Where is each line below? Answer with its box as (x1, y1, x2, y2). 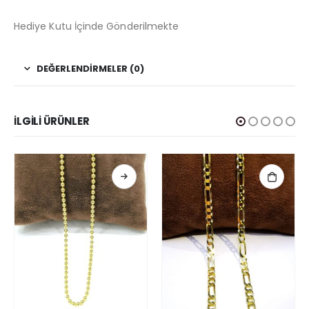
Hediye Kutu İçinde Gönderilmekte (14, 19, 179, 34)
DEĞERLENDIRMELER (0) (37, 62, 144, 76)
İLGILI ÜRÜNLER (14, 114, 90, 129)
